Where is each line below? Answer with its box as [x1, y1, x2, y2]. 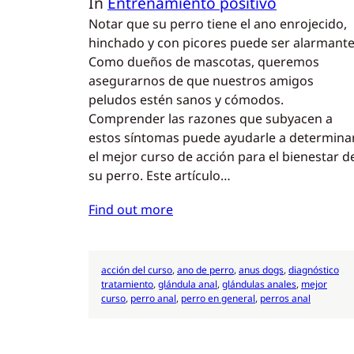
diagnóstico [288, 263, 339, 277]
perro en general [181, 292, 255, 306]
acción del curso [101, 263, 172, 277]
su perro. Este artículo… [88, 167, 231, 185]
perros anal [260, 292, 311, 306]
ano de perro [177, 263, 234, 277]
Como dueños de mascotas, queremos [88, 53, 319, 71]
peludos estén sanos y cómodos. [88, 91, 284, 109]
